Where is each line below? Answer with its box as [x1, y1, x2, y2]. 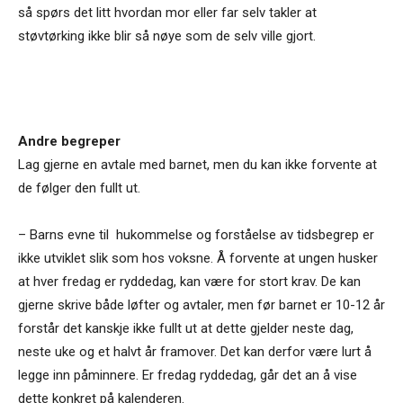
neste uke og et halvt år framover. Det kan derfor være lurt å [18, 343, 372, 360]
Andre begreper [18, 132, 121, 149]
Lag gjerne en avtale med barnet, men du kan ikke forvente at [18, 156, 377, 173]
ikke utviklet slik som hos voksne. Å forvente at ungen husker [18, 249, 378, 266]
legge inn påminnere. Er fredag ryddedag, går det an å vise [18, 366, 357, 383]
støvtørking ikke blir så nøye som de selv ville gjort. [18, 27, 316, 44]
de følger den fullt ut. [18, 179, 140, 196]
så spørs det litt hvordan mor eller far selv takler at [18, 4, 317, 21]
